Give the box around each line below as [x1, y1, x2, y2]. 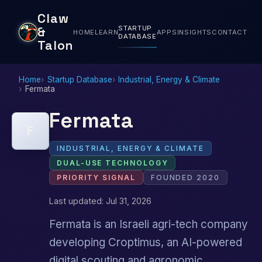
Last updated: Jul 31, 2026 [49, 195, 151, 206]
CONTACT [211, 27, 247, 36]
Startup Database [47, 74, 112, 84]
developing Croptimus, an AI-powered [49, 236, 242, 250]
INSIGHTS [177, 27, 212, 36]
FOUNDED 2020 [150, 173, 220, 182]
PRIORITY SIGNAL [57, 173, 136, 182]
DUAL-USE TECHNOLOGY [57, 158, 168, 167]
